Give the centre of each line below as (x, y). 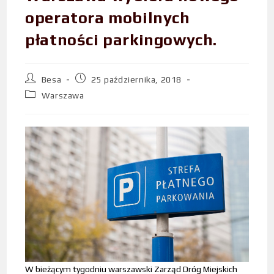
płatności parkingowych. (121, 40)
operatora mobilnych (108, 18)
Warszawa (63, 96)
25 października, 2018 (137, 80)
